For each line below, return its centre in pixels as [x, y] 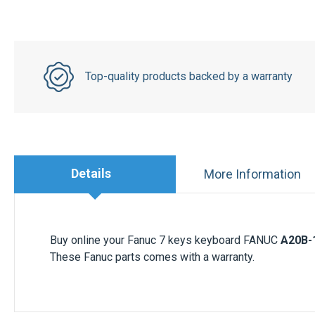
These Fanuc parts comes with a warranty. [152, 257]
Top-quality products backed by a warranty [188, 77]
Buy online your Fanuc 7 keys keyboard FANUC [165, 240]
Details [91, 174]
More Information [252, 174]
